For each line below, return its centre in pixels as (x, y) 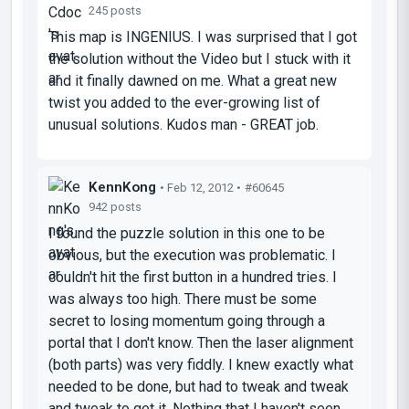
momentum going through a (237, 320)
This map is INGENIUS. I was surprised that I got (203, 37)
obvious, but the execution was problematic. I (192, 255)
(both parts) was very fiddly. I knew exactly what (201, 364)
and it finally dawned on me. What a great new (193, 80)
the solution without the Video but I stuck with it (199, 58)
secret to (79, 320)
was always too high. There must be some (183, 299)
